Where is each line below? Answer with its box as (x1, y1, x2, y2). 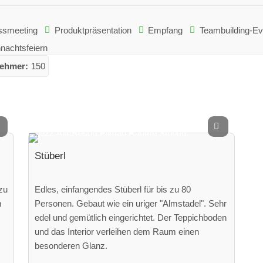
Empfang (148, 25, 183, 35)
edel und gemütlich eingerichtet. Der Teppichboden (35, 212, 227, 222)
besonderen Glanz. (35, 240, 108, 251)
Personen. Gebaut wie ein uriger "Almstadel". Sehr (35, 198, 227, 208)
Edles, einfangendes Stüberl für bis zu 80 (35, 184, 191, 194)
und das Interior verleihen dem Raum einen (35, 226, 200, 237)
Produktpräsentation (54, 25, 131, 35)
